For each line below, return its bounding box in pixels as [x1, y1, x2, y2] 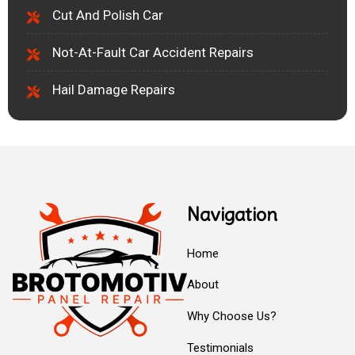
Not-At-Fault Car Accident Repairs [52, 44, 254, 61]
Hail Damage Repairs [52, 82, 175, 98]
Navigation [186, 202, 277, 227]
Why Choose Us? [186, 309, 277, 324]
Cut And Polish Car [52, 7, 163, 24]
